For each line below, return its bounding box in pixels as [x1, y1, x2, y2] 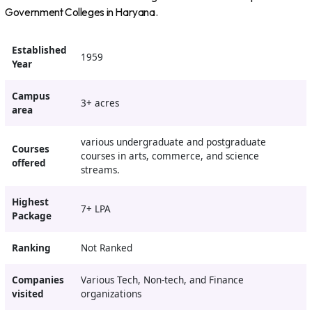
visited [11, 287, 44, 300]
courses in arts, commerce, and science [80, 149, 259, 162]
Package [11, 209, 52, 222]
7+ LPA [80, 202, 111, 215]
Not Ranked [80, 241, 132, 254]
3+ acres [80, 96, 119, 109]
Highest [11, 195, 49, 208]
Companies [11, 273, 64, 286]
